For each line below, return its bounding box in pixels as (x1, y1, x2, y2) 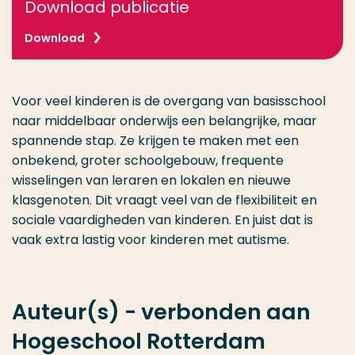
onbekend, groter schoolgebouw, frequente (12, 151, 284, 170)
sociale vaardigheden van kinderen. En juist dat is (12, 211, 313, 229)
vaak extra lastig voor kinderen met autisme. (12, 231, 289, 249)
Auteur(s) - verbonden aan (12, 297, 311, 326)
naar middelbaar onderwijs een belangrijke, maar (12, 112, 317, 130)
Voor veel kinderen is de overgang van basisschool (12, 92, 326, 110)
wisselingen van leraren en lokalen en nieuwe (12, 171, 291, 189)
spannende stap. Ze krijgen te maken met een (12, 132, 299, 150)
